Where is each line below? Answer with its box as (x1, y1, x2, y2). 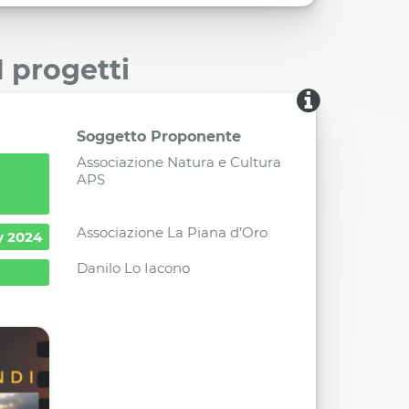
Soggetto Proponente (76, 128, 241, 146)
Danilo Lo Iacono (76, 259, 190, 278)
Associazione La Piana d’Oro (76, 224, 267, 242)
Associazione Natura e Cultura (76, 153, 281, 172)
